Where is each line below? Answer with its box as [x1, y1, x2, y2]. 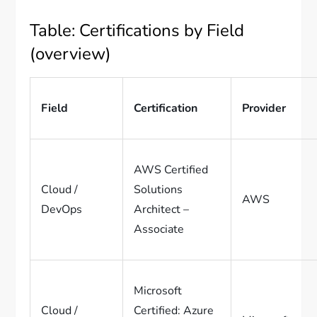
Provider [242, 100, 287, 117]
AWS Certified [134, 162, 209, 178]
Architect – [134, 202, 190, 218]
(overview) [30, 42, 112, 66]
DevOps [41, 202, 83, 218]
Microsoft [134, 283, 183, 299]
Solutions [134, 182, 183, 198]
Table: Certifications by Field [30, 19, 245, 42]
